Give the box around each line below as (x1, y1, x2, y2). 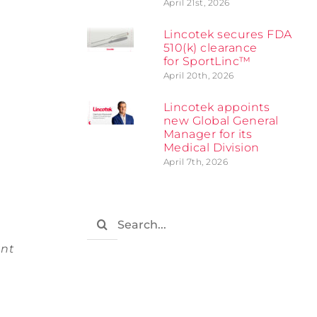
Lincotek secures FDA (163, 28, 292, 42)
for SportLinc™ (163, 54, 251, 69)
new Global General (163, 114, 279, 128)
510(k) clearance (163, 41, 258, 55)
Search (86, 210, 127, 224)
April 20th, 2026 (163, 70, 234, 81)
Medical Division (163, 141, 260, 155)
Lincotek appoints (163, 100, 270, 115)
